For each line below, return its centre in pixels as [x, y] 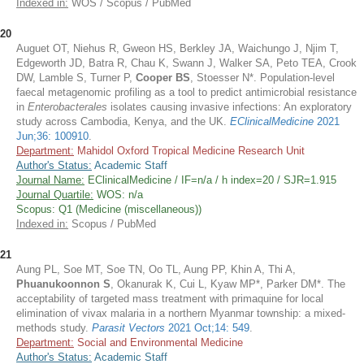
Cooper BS [163, 78]
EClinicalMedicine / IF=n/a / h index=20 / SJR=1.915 [210, 180]
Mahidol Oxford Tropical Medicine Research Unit [189, 151]
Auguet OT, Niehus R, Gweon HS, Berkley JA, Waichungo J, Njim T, [178, 48]
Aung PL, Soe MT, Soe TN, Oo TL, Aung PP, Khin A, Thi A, [156, 269]
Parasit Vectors [130, 328]
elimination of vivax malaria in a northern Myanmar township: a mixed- [181, 313]
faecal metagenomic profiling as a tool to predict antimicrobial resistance [186, 92]
